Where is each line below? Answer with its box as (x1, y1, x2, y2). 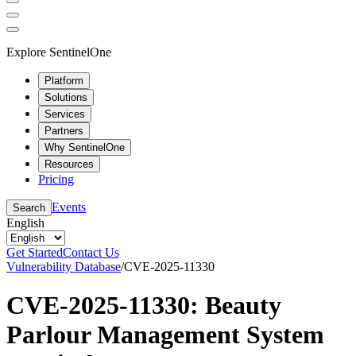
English (6, 215, 44, 230)
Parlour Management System (6, 319, 324, 349)
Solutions (44, 91, 87, 103)
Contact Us (63, 245, 119, 259)
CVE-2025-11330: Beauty (6, 290, 281, 319)
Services (44, 107, 85, 120)
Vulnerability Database (6, 259, 121, 273)
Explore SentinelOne (6, 44, 111, 59)
